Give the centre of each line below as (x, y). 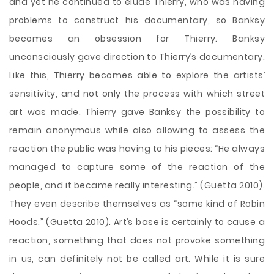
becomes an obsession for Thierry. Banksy (137, 39)
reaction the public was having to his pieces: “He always (137, 149)
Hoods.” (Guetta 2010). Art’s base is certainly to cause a (137, 222)
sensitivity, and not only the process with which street (137, 94)
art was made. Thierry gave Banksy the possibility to (137, 112)
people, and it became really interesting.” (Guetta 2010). (137, 185)
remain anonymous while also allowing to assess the (137, 130)
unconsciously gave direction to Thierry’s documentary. (137, 57)
